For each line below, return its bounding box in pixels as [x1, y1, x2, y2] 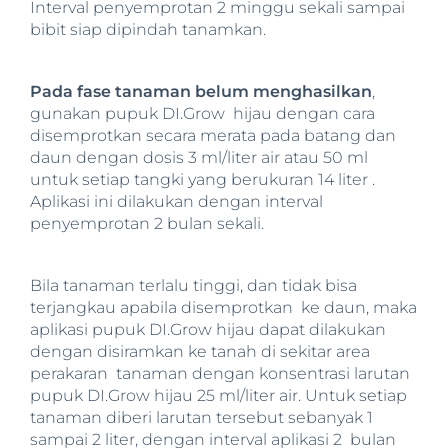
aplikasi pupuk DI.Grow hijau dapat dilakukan [30, 319, 386, 339]
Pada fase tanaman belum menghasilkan [30, 81, 372, 101]
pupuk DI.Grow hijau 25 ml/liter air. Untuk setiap [30, 385, 407, 405]
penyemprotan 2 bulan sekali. [30, 213, 264, 233]
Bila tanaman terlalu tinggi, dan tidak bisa [30, 275, 357, 295]
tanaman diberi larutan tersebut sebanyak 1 [30, 407, 373, 427]
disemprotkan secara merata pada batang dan [30, 125, 396, 145]
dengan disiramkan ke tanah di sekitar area [30, 341, 370, 361]
